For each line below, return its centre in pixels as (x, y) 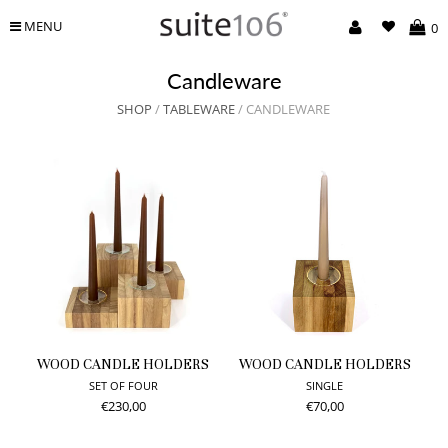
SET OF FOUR (123, 385)
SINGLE (325, 385)
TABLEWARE (199, 109)
